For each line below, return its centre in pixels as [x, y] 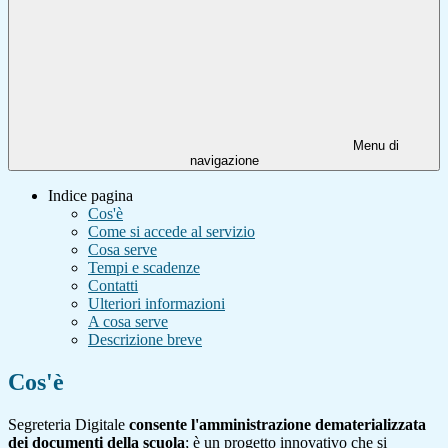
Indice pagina [90, 196]
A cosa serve [128, 322]
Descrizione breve [145, 340]
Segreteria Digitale [68, 424]
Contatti [113, 286]
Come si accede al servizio [171, 232]
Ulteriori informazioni [156, 304]
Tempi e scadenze [144, 268]
